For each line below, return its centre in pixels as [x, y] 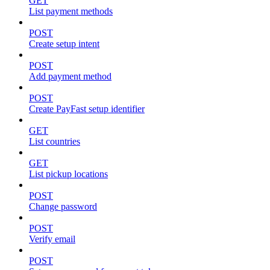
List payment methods [71, 11]
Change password [63, 206]
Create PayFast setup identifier [87, 108]
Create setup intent [64, 43]
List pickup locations [68, 174]
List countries [55, 141]
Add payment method [70, 76]
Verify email [52, 239]
